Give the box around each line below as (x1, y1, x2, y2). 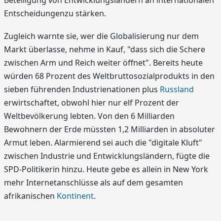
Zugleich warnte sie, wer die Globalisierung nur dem (4, 30, 199, 41)
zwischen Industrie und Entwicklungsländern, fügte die (4, 150, 210, 161)
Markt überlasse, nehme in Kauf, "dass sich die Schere (4, 43, 205, 55)
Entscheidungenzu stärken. (4, 8, 106, 19)
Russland (160, 83, 194, 95)
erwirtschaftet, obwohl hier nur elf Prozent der (4, 97, 179, 108)
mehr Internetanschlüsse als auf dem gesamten (4, 177, 183, 188)
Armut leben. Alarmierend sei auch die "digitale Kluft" (4, 137, 202, 148)
